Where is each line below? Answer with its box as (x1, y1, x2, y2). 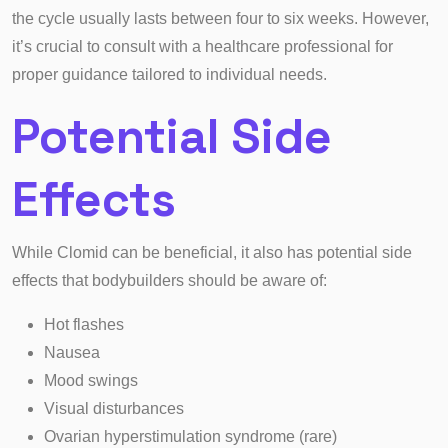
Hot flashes (44, 316, 124, 333)
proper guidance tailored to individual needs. (12, 66, 327, 83)
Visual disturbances (44, 400, 184, 417)
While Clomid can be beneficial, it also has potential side (12, 244, 412, 261)
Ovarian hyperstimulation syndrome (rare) (44, 428, 337, 445)
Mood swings (44, 372, 138, 389)
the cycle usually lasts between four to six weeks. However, (12, 10, 429, 27)
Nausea (44, 344, 100, 361)
